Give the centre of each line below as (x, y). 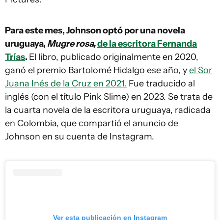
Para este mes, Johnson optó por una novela (95, 30)
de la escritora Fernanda (147, 44)
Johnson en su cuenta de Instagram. (80, 137)
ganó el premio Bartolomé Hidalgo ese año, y (97, 70)
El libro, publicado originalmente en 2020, (114, 57)
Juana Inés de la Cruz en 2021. (66, 83)
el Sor (201, 70)
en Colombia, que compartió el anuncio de (92, 123)
